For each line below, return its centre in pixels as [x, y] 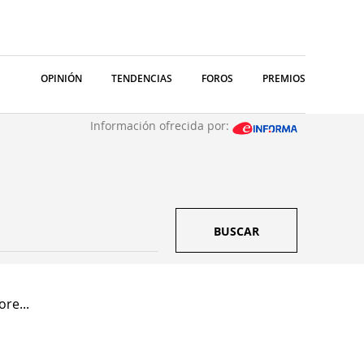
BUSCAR [236, 231]
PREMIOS [284, 78]
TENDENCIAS [142, 78]
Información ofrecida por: [161, 126]
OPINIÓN [61, 78]
